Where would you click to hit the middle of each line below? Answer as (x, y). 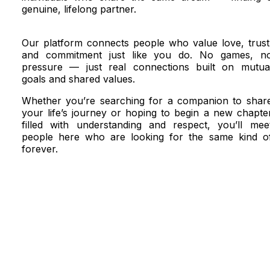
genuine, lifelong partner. (79, 9)
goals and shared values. (78, 79)
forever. (40, 149)
